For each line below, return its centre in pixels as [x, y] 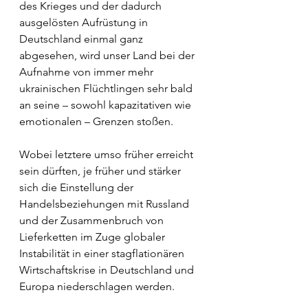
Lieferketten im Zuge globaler [93, 237]
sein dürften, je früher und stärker [101, 171]
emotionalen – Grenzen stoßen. [98, 121]
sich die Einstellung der [78, 187]
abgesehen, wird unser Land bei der [108, 55]
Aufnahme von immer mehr [88, 72]
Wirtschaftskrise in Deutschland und [108, 270]
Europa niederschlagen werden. [97, 286]
